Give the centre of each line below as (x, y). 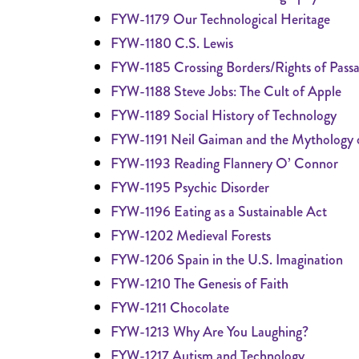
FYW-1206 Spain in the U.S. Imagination (227, 260)
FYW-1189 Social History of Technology (224, 115)
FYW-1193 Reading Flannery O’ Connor (224, 163)
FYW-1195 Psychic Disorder (190, 188)
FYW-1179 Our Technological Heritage (220, 19)
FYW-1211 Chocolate (170, 308)
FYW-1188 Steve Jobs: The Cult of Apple (226, 91)
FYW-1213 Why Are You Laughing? (210, 332)
